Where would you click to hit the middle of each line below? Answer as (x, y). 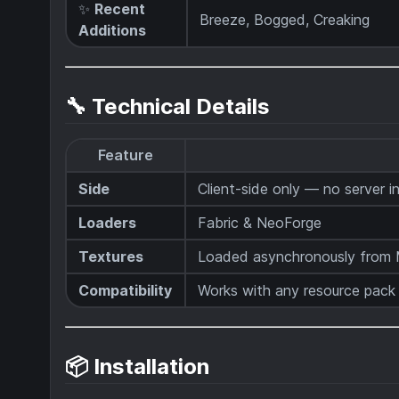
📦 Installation (137, 366)
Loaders (108, 223)
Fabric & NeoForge (260, 223)
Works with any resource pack (297, 291)
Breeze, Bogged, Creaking (285, 20)
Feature (125, 155)
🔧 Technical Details (167, 106)
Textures (111, 257)
